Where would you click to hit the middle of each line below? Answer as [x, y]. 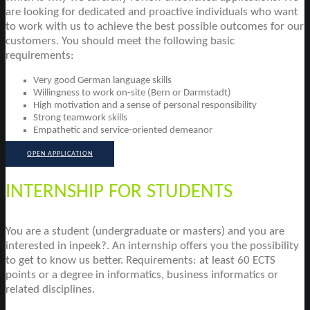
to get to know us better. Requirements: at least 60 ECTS [140, 261]
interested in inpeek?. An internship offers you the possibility [152, 246]
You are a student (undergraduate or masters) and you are [145, 232]
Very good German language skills [102, 81]
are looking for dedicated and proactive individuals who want [152, 12]
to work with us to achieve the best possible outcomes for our [155, 27]
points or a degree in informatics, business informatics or [142, 275]
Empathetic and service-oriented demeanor [123, 131]
